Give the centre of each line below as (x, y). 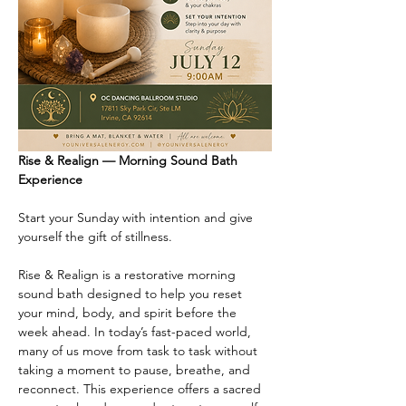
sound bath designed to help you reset (132, 294)
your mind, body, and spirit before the (129, 313)
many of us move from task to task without (140, 351)
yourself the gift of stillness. (95, 237)
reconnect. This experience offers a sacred (141, 389)
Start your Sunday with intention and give (137, 218)
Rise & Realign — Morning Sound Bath (130, 161)
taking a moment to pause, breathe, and (136, 370)
